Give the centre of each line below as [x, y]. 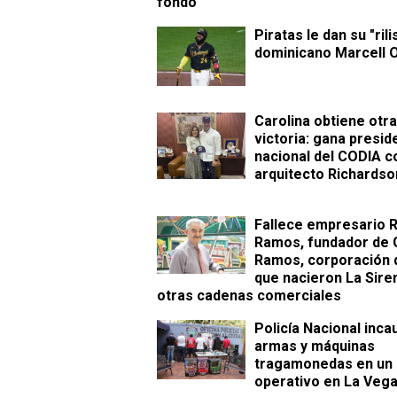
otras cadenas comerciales [249, 296]
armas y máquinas [315, 346]
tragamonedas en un [323, 364]
